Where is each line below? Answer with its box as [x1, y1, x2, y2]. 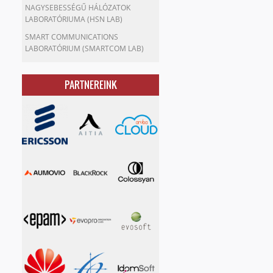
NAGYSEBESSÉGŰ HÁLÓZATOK [25, 2, 130, 13]
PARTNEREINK [64, 77, 117, 92]
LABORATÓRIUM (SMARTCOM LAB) [25, 43, 144, 54]
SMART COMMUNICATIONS [25, 32, 118, 42]
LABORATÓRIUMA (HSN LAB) [25, 14, 122, 24]
